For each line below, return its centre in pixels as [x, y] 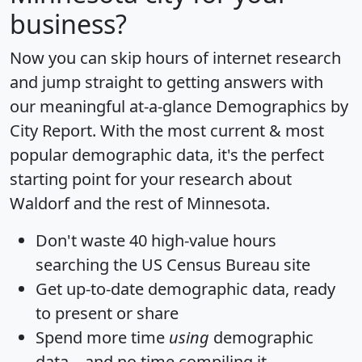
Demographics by [282, 106]
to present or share [107, 313]
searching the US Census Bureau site [173, 264]
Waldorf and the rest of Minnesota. [140, 203]
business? [68, 23]
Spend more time [102, 337]
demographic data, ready [240, 288]
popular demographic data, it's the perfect [167, 154]
